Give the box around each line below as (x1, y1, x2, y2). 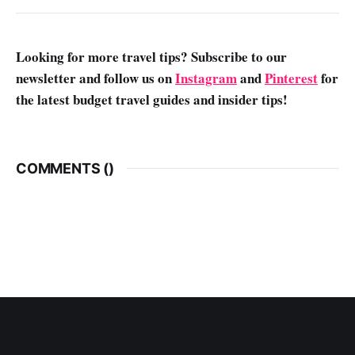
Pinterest (265, 67, 318, 88)
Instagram (175, 67, 237, 88)
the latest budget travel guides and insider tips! (16, 89, 288, 109)
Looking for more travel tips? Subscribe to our (16, 46, 287, 67)
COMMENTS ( (16, 159, 109, 177)
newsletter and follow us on (16, 67, 175, 88)
